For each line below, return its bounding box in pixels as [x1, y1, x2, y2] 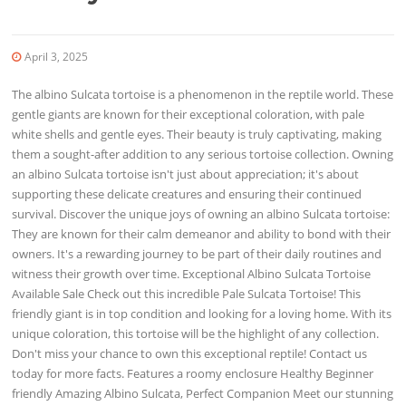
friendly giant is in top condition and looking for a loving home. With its [12, 304, 392, 322]
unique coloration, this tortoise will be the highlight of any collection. [12, 324, 380, 342]
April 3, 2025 [24, 48, 89, 64]
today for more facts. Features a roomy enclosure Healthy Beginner [12, 364, 374, 382]
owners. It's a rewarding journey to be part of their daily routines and [12, 245, 382, 262]
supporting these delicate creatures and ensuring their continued [12, 185, 362, 202]
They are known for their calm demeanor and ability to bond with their [12, 225, 391, 242]
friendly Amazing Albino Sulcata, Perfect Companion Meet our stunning [12, 384, 394, 401]
